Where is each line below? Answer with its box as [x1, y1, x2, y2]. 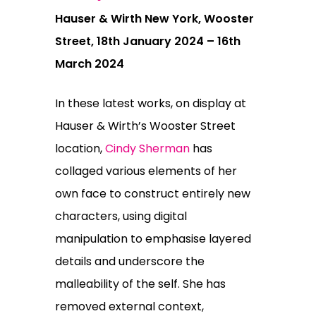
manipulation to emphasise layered [54, 231, 251, 248]
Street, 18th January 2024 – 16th [54, 33, 241, 50]
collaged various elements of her [54, 163, 237, 180]
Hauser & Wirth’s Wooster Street [54, 118, 236, 135]
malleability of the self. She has [54, 276, 226, 293]
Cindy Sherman [104, 140, 190, 157]
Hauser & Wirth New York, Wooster [54, 11, 254, 28]
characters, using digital [54, 208, 187, 225]
